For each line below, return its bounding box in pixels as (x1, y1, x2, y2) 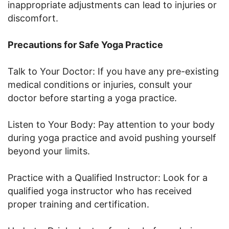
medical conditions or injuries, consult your (8, 79, 192, 90)
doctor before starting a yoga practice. (8, 92, 177, 103)
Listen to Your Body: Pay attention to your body (8, 119, 215, 130)
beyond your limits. (8, 145, 90, 156)
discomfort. (8, 12, 58, 24)
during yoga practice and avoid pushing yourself (8, 132, 216, 143)
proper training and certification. (8, 198, 149, 210)
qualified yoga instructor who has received (8, 185, 192, 196)
